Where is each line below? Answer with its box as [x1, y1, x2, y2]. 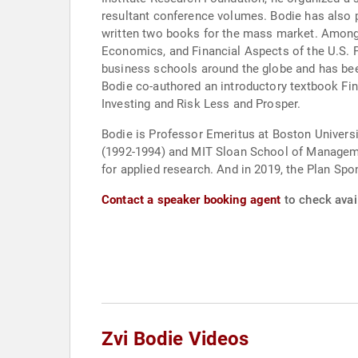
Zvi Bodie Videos [101, 328, 249, 350]
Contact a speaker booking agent [101, 193, 281, 207]
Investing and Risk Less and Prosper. [101, 97, 301, 111]
